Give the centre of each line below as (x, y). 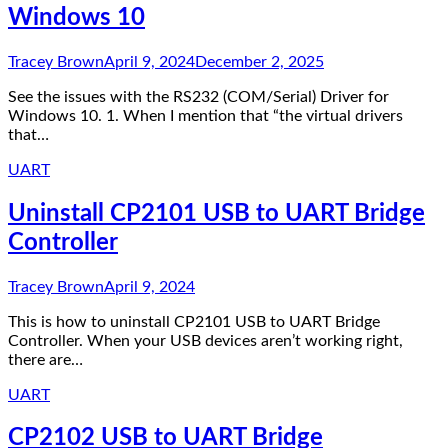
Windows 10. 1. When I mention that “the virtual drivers (205, 115)
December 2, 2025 (259, 61)
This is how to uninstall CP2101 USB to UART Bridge (194, 321)
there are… (45, 359)
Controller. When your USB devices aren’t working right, (205, 340)
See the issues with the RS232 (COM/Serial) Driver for (198, 96)
